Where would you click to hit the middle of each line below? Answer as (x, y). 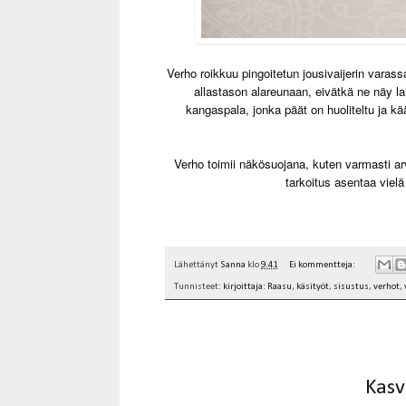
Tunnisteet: (198, 286)
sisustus (351, 286)
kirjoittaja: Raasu (257, 286)
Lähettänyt (197, 265)
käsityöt (313, 286)
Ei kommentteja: (323, 265)
